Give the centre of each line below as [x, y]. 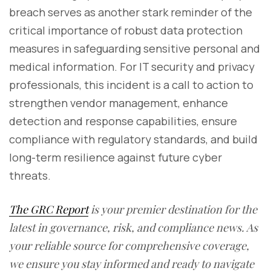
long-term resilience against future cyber [116, 157]
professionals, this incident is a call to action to [131, 84]
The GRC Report [49, 209]
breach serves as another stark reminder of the [131, 12]
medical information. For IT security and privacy [132, 66]
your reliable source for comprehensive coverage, [129, 245]
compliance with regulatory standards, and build [133, 139]
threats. [30, 175]
